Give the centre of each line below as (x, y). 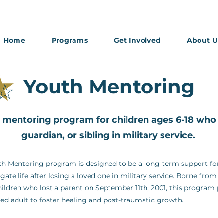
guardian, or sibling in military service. (108, 135)
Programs (69, 40)
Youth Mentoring (109, 86)
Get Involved (137, 40)
